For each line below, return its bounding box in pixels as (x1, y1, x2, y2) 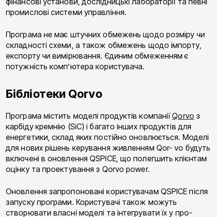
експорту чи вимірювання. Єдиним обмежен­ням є (6, 51, 189, 61)
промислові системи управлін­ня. (6, 7, 126, 17)
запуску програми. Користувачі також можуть (6, 197, 177, 207)
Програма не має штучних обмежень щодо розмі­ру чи (6, 30, 205, 40)
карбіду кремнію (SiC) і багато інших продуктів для (6, 122, 191, 132)
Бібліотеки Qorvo (6, 87, 102, 101)
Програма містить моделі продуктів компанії (6, 111, 172, 121)
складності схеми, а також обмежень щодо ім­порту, (6, 40, 201, 50)
